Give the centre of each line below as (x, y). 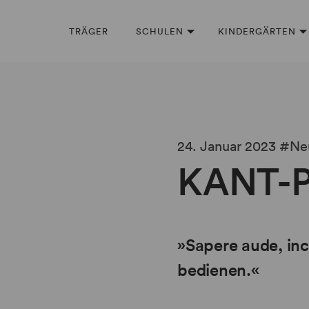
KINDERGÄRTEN (257, 31)
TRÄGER (89, 31)
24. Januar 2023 (227, 146)
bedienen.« (218, 270)
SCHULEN (160, 31)
